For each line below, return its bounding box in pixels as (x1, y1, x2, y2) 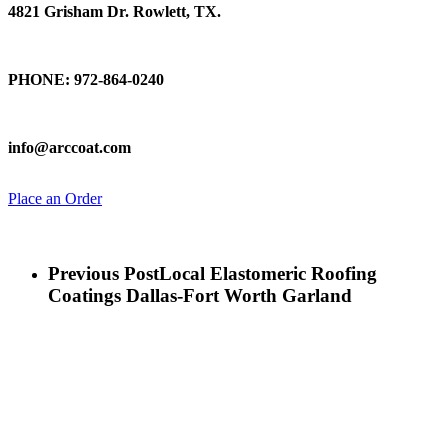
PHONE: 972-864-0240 (8, 70, 164, 88)
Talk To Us (189, 36, 259, 54)
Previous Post (48, 262, 159, 284)
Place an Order (8, 190, 102, 208)
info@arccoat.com (8, 138, 131, 156)
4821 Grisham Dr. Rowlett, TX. (8, 2, 221, 20)
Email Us (194, 104, 254, 122)
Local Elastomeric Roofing (159, 262, 377, 284)
